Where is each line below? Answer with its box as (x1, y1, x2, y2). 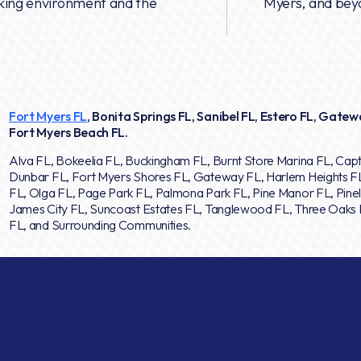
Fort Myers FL (9, 108, 87, 124)
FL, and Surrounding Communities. (9, 217, 192, 233)
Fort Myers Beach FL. (9, 124, 128, 140)
